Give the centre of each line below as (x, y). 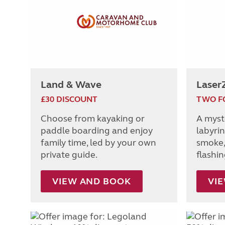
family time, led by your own (98, 142)
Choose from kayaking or (93, 118)
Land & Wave (71, 84)
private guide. (69, 154)
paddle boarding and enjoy (97, 130)
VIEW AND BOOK (92, 181)
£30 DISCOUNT (69, 99)
